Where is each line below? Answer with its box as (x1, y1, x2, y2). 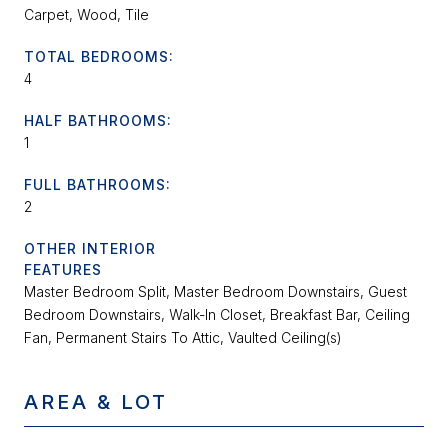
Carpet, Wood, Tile (24, 6, 149, 24)
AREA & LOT (24, 390, 168, 415)
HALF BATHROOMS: (24, 112, 172, 130)
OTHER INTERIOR (24, 240, 156, 258)
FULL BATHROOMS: (24, 176, 171, 194)
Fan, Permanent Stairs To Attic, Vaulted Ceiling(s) (24, 329, 342, 347)
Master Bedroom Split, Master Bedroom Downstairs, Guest (24, 283, 407, 301)
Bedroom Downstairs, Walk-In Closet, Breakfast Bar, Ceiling (24, 306, 410, 324)
